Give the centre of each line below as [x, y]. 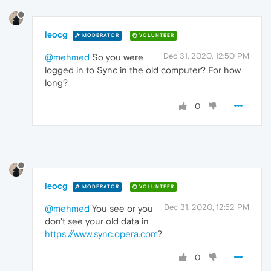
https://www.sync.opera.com [101, 234]
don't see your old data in [97, 221]
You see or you [121, 209]
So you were [116, 57]
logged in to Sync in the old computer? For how [143, 70]
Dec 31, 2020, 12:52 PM [207, 207]
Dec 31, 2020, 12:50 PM [206, 56]
